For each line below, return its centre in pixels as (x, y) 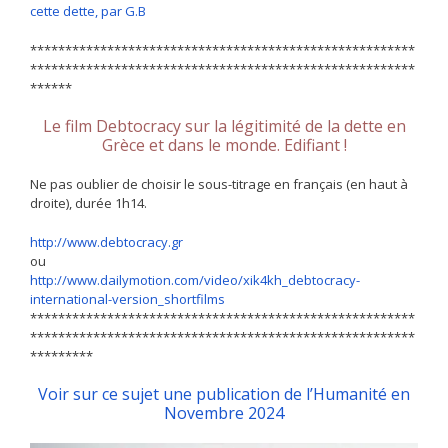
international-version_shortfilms (127, 298)
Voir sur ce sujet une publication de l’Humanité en (224, 394)
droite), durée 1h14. (88, 203)
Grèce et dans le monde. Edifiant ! (224, 145)
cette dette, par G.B (88, 11)
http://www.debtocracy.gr (106, 241)
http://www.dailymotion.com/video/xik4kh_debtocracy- (195, 279)
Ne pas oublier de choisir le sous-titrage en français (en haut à (219, 184)
